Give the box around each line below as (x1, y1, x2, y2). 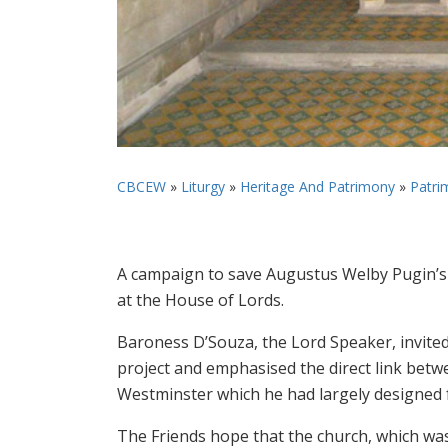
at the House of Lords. (117, 288, 284, 311)
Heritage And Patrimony (240, 176, 395, 196)
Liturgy (181, 176, 225, 196)
